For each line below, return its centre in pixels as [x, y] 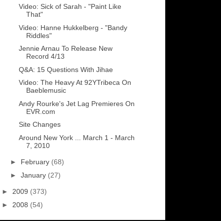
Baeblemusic [46, 91]
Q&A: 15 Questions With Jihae [66, 69]
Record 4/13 [45, 56]
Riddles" [39, 35]
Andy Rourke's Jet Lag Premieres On [76, 103]
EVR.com [40, 111]
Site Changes [39, 125]
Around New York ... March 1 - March [76, 137]
